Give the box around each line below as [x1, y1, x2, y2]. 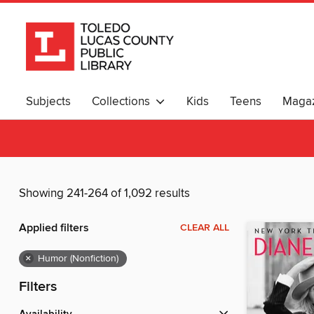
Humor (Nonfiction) [38, 252, 118, 266]
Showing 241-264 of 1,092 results [19, 186, 190, 202]
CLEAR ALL [180, 221, 229, 235]
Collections [92, 94, 156, 109]
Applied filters [19, 221, 89, 236]
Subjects [26, 94, 71, 109]
